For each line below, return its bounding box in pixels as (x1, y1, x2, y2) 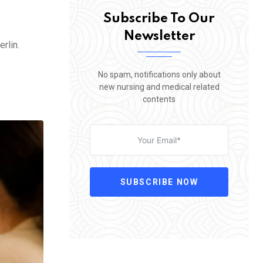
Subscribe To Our (103, 12, 215, 25)
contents (143, 94, 176, 104)
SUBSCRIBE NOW (120, 177, 198, 187)
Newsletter (123, 29, 195, 43)
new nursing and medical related (99, 82, 220, 92)
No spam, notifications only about (97, 69, 221, 79)
